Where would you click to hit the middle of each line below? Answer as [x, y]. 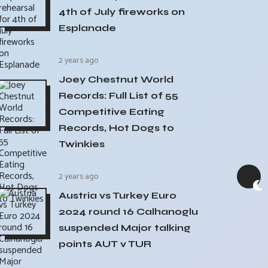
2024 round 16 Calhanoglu [128, 211]
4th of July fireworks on [122, 12]
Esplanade [87, 28]
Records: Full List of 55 [118, 95]
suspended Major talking [125, 228]
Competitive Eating [112, 112]
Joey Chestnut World [116, 79]
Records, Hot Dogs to [116, 128]
